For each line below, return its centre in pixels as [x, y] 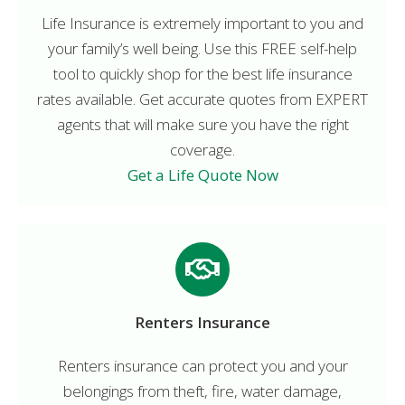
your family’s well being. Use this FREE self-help [202, 48]
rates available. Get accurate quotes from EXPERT [202, 99]
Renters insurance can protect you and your [202, 365]
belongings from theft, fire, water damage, [202, 391]
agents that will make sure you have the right [202, 124]
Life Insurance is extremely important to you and [202, 23]
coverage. [202, 149]
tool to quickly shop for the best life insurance [202, 73]
